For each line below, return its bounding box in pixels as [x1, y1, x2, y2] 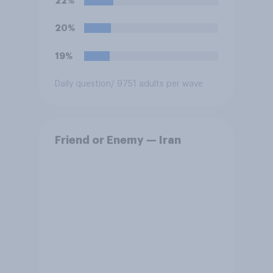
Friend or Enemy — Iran [54, 135, 181, 146]
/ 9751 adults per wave [110, 79, 203, 88]
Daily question [54, 79, 111, 88]
